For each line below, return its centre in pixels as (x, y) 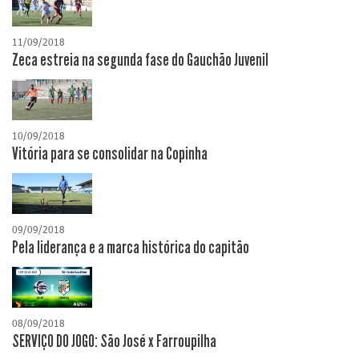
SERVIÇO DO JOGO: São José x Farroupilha (114, 342)
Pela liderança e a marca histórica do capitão (131, 248)
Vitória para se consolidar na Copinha (110, 154)
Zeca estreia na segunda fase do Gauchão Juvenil (140, 61)
